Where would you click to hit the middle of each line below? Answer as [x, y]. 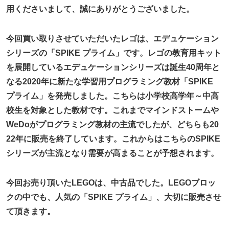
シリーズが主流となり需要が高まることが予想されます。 [113, 153]
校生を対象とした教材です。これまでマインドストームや [113, 110]
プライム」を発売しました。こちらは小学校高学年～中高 [113, 96]
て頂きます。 [31, 211]
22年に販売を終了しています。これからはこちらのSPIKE [113, 139]
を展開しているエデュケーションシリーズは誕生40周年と [113, 67]
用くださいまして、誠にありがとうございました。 [100, 9]
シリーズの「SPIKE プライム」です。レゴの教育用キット [114, 53]
